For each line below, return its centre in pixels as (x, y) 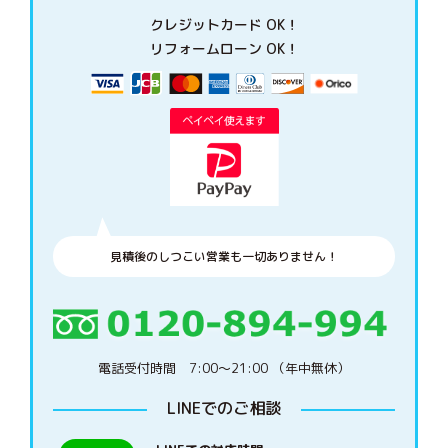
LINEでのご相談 (224, 408)
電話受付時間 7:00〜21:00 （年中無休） (224, 368)
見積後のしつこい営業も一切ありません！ (224, 256)
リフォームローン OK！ (224, 48)
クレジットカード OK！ (224, 24)
